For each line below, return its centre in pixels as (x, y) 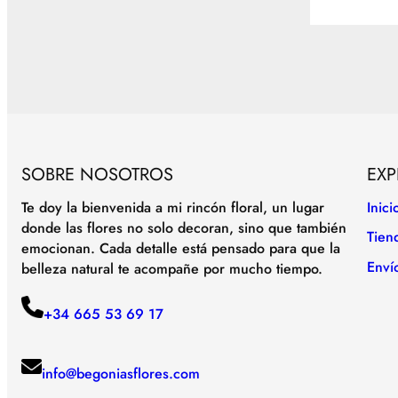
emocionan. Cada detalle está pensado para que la (181, 248)
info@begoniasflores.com (121, 373)
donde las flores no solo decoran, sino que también (184, 227)
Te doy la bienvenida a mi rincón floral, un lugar (173, 207)
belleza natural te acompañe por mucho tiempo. (172, 268)
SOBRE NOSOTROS (97, 174)
